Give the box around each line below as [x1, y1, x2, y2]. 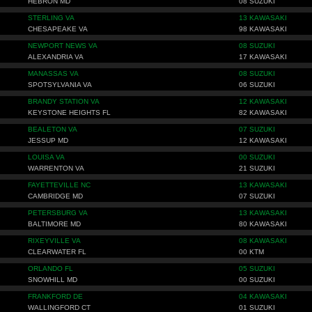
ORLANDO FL [28, 265, 73, 272]
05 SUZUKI [239, 265, 275, 272]
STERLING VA [28, 14, 75, 22]
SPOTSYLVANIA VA [28, 81, 92, 88]
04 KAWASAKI [239, 292, 287, 300]
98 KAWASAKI [239, 25, 287, 33]
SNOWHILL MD [28, 276, 77, 283]
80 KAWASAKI [239, 220, 287, 228]
